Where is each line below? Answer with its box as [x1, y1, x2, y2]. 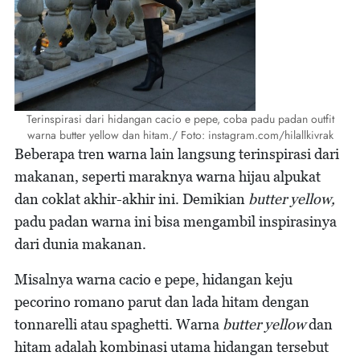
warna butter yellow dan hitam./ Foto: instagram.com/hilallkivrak [27, 127, 333, 143]
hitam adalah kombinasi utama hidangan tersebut [14, 338, 329, 355]
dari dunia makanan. [14, 235, 146, 252]
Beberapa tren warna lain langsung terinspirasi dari [14, 145, 339, 162]
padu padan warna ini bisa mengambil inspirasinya [14, 213, 337, 230]
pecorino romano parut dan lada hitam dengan [14, 293, 309, 310]
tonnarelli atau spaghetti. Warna [14, 316, 223, 333]
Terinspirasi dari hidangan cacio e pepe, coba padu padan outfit [26, 111, 334, 127]
